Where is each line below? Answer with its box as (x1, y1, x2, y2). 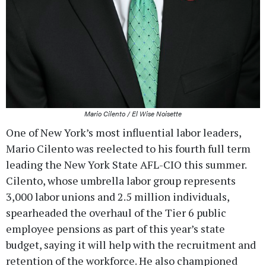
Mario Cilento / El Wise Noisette (84, 107, 182, 119)
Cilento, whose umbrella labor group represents (6, 173, 236, 188)
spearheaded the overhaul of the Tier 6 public (6, 205, 226, 220)
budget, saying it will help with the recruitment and (6, 237, 256, 252)
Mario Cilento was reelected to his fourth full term (6, 141, 251, 156)
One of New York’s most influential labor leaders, (6, 125, 241, 140)
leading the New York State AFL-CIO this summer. (6, 157, 246, 172)
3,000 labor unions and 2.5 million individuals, (6, 189, 229, 204)
